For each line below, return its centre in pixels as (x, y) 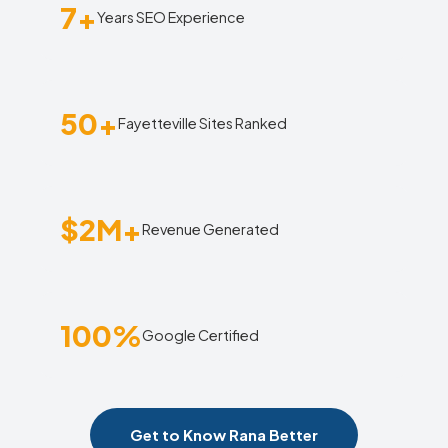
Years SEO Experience (171, 16)
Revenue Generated (210, 228)
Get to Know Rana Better (224, 434)
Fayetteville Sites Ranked (202, 122)
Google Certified (200, 334)
